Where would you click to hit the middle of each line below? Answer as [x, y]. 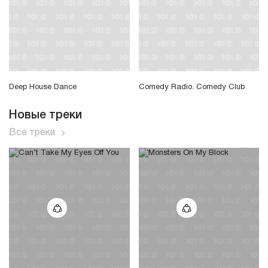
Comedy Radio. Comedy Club [192, 87]
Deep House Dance [43, 87]
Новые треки [45, 115]
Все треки [32, 133]
